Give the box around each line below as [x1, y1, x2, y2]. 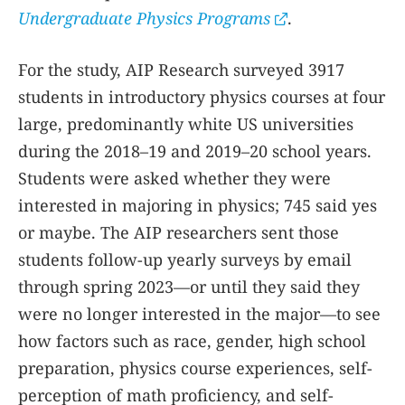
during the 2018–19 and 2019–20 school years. [18, 140, 372, 162]
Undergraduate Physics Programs [18, 7, 270, 29]
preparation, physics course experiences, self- [18, 357, 372, 379]
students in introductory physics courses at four [18, 86, 385, 108]
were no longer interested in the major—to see [18, 303, 381, 325]
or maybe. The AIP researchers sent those [18, 221, 339, 243]
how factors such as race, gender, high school [18, 330, 366, 352]
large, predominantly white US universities [18, 113, 353, 135]
